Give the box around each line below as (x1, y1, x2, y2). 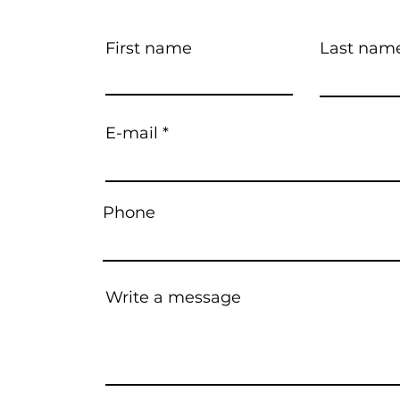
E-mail (105, 123, 158, 143)
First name (105, 38, 192, 58)
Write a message (105, 287, 241, 307)
